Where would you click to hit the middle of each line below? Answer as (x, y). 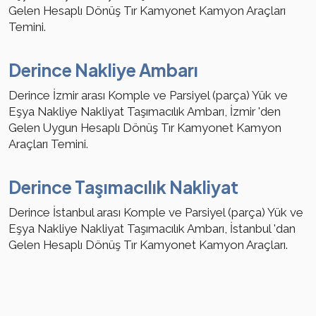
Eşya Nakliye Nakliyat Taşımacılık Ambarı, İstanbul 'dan (152, 229)
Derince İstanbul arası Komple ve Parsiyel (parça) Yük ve (156, 213)
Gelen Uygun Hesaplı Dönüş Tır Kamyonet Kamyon (145, 128)
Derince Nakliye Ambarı (103, 70)
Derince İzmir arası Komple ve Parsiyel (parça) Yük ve (148, 96)
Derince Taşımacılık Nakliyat (123, 187)
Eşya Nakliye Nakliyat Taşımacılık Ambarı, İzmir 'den (145, 112)
